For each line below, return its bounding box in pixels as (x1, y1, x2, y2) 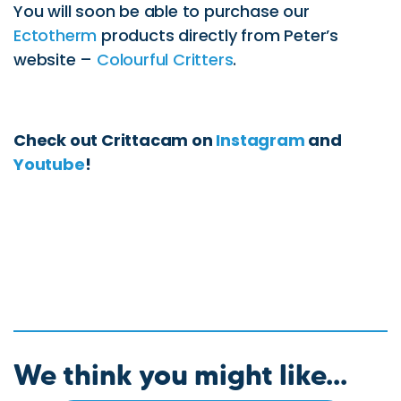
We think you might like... (13, 356, 347, 392)
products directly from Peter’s (97, 24, 339, 47)
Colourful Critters (97, 48, 234, 72)
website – (13, 48, 98, 72)
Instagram (216, 129, 309, 152)
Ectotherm (13, 24, 98, 47)
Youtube (13, 153, 85, 176)
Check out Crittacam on (13, 129, 217, 152)
